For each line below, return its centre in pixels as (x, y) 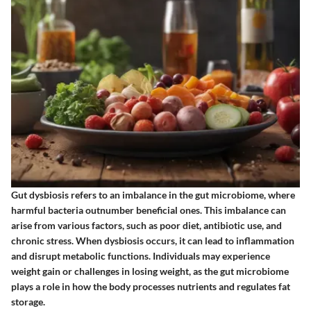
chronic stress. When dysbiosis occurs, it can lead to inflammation (153, 241)
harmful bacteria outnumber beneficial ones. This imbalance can (149, 210)
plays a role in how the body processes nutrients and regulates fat (151, 287)
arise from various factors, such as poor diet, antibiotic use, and (146, 226)
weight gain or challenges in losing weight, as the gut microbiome (150, 271)
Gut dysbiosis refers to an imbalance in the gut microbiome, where (153, 195)
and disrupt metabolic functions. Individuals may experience (141, 256)
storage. (28, 302)
